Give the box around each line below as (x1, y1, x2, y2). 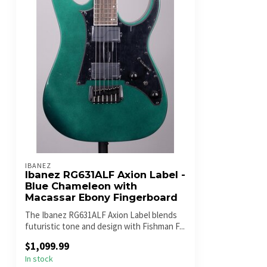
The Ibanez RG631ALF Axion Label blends (25, 209, 177, 221)
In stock (25, 253, 53, 265)
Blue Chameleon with (25, 180, 137, 193)
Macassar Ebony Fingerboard (25, 191, 178, 204)
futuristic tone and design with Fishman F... (25, 221, 185, 232)
